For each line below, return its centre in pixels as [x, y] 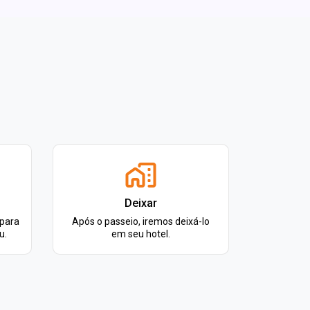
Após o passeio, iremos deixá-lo [141, 221]
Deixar [141, 203]
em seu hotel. [141, 234]
